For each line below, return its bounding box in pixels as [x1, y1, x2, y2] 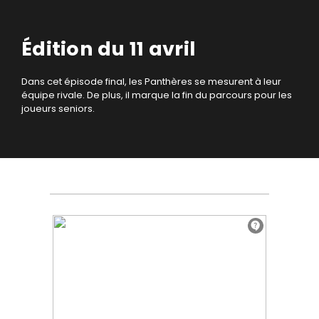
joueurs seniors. [21, 102, 95, 116]
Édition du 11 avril [21, 36, 196, 63]
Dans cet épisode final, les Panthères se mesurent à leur [21, 75, 281, 89]
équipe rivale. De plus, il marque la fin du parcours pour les [21, 88, 292, 103]
